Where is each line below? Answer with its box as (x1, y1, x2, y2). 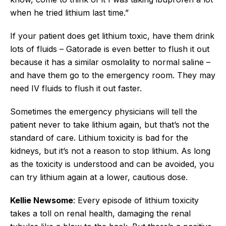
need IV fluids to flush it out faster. (10, 83, 144, 93)
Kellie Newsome (10, 195, 73, 205)
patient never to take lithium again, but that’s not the (10, 119, 209, 130)
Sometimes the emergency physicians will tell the (10, 106, 197, 117)
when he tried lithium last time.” (10, 7, 129, 18)
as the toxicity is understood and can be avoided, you (10, 158, 214, 169)
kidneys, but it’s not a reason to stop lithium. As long (10, 145, 210, 156)
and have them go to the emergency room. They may (10, 70, 215, 80)
